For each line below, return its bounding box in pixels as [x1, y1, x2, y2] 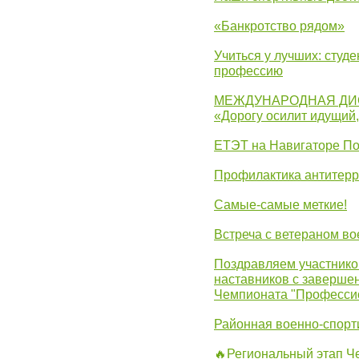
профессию [214, 64, 283, 78]
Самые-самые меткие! [214, 198, 347, 212]
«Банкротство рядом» [214, 19, 345, 33]
